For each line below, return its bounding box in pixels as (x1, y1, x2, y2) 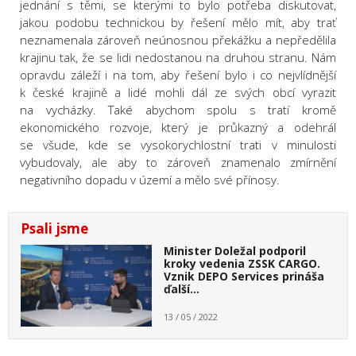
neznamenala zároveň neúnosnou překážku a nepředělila (20, 32, 336, 48)
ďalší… (163, 281, 199, 297)
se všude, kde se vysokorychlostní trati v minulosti (20, 137, 336, 153)
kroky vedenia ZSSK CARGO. (163, 256, 320, 272)
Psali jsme (21, 219, 88, 238)
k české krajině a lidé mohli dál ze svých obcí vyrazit (20, 84, 336, 101)
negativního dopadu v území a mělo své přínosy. (20, 172, 280, 188)
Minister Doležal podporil (163, 243, 306, 259)
